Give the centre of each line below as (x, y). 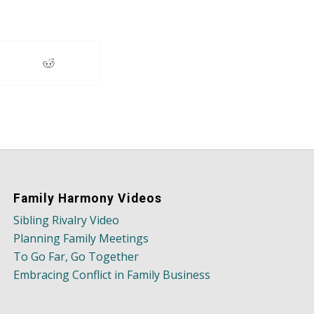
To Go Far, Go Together (76, 257)
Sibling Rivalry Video (67, 220)
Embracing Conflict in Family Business (112, 275)
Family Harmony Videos (88, 199)
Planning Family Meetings (81, 239)
